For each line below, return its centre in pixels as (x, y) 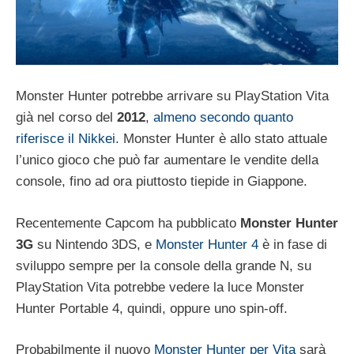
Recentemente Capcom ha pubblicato (128, 223)
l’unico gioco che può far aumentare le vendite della (167, 160)
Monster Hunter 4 (207, 244)
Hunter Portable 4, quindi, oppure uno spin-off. (152, 308)
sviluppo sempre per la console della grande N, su (164, 265)
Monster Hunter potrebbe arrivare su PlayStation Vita (172, 96)
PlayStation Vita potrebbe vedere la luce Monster (160, 287)
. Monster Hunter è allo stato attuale (221, 139)
